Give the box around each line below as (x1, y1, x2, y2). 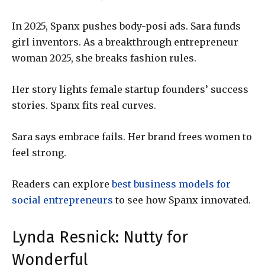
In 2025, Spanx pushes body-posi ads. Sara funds (12, 20, 241, 33)
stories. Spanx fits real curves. (12, 99, 156, 112)
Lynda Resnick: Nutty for (12, 228, 188, 247)
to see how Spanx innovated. (113, 194, 251, 206)
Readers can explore (12, 178, 109, 190)
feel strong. (12, 147, 66, 159)
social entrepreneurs (12, 194, 113, 206)
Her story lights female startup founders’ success (12, 83, 248, 96)
